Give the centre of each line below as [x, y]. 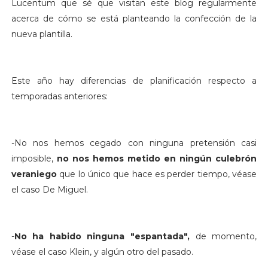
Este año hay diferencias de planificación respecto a [134, 80]
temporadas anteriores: [59, 96]
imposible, [34, 158]
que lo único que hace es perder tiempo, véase [157, 174]
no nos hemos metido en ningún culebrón [157, 158]
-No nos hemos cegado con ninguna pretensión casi [134, 143]
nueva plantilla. [42, 34]
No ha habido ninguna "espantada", [102, 236]
